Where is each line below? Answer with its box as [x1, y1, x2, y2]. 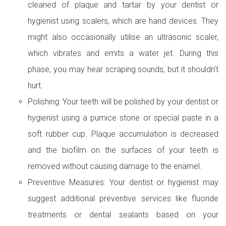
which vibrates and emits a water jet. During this [28, 48, 218, 58]
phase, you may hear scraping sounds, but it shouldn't [28, 65, 218, 74]
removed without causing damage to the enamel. [28, 161, 202, 171]
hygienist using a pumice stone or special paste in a [28, 113, 218, 123]
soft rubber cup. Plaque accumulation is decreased [28, 129, 218, 139]
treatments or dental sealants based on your [28, 210, 218, 219]
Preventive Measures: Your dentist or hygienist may [28, 178, 218, 187]
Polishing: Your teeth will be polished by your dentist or [28, 97, 218, 106]
